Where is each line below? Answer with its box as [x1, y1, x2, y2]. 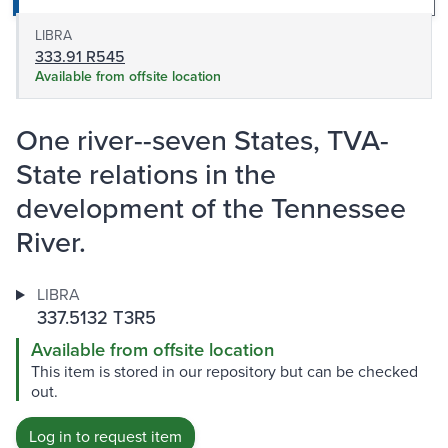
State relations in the [16, 153, 276, 195]
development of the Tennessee [16, 187, 406, 229]
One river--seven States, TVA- [16, 119, 389, 161]
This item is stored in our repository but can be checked [31, 360, 418, 383]
